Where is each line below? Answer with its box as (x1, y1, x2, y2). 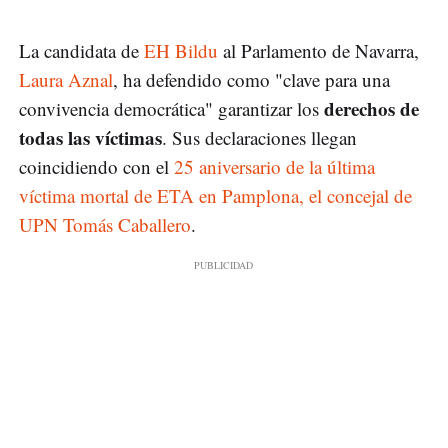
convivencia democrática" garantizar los (19, 96, 324, 122)
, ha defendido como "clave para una (113, 67, 390, 93)
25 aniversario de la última (174, 154, 375, 180)
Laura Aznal (19, 67, 113, 93)
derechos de (324, 95, 419, 123)
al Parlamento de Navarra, (218, 38, 419, 64)
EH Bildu (144, 38, 218, 64)
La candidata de (19, 38, 144, 64)
